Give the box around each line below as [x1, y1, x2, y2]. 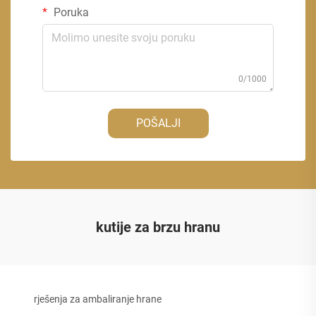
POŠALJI [135, 116, 181, 130]
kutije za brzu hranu [96, 219, 220, 236]
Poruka [51, 6, 89, 19]
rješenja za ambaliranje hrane [34, 293, 162, 305]
